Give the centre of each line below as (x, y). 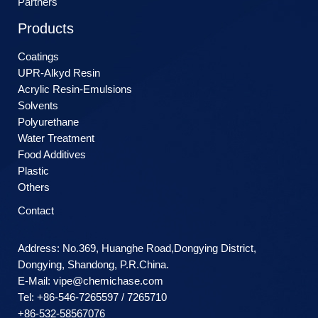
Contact (36, 211)
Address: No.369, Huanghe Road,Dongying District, (137, 249)
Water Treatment (56, 139)
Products (46, 29)
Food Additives (52, 155)
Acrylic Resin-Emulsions (75, 90)
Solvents (38, 106)
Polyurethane (48, 122)
